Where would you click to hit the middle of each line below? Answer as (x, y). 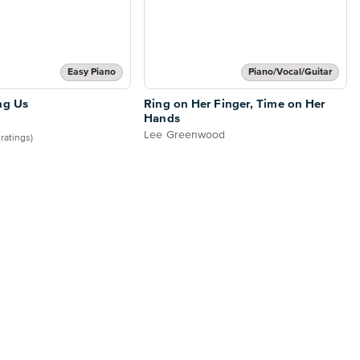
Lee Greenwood (185, 135)
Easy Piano (92, 73)
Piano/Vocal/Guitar (290, 73)
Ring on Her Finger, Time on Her (235, 104)
